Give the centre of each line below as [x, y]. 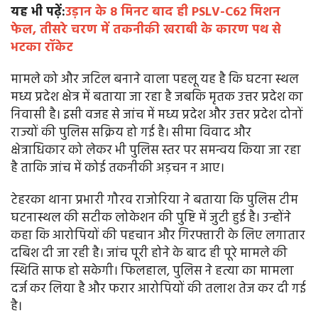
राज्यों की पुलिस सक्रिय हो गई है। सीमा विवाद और [131, 133]
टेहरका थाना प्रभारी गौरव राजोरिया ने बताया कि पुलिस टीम [154, 201]
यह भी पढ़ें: [38, 13]
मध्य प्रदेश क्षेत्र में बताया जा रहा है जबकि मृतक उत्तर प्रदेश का [157, 98]
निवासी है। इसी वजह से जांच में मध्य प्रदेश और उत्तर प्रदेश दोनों [157, 116]
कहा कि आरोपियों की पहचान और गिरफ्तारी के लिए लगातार [158, 236]
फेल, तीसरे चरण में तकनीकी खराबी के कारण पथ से [146, 31]
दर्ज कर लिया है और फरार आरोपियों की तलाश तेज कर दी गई [158, 290]
